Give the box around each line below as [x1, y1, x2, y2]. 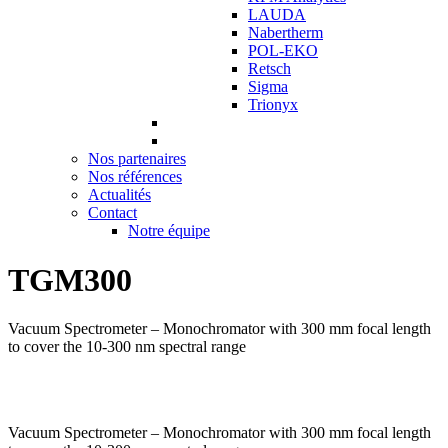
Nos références [88, 168, 182, 186]
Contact [88, 204, 137, 222]
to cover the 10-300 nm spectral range [8, 338, 246, 356]
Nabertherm [248, 24, 323, 42]
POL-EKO [248, 42, 318, 60]
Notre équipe [128, 222, 210, 240]
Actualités [88, 186, 151, 204]
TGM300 [8, 261, 132, 298]
